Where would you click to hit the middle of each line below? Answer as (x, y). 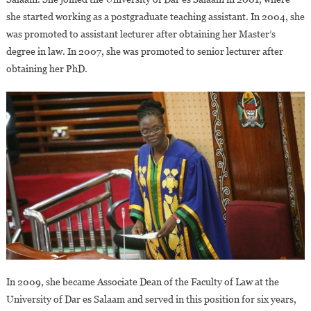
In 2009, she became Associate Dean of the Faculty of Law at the (142, 281)
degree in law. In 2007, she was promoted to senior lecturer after (144, 51)
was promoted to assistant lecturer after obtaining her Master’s (141, 34)
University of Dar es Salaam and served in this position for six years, (151, 299)
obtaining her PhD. (47, 68)
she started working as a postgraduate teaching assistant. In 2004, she (155, 16)
